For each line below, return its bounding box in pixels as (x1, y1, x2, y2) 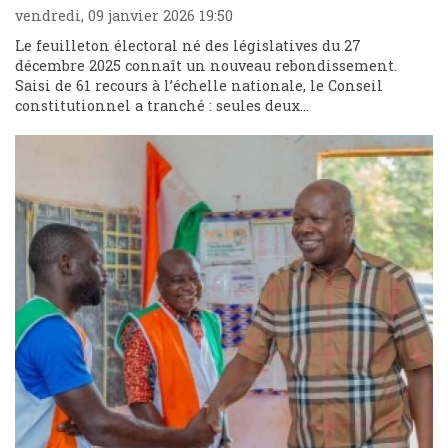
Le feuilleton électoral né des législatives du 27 (15, 36, 361, 56)
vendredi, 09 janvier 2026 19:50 (15, 6, 233, 26)
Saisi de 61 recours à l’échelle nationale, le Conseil (15, 76, 383, 96)
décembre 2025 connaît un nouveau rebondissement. (15, 56, 397, 76)
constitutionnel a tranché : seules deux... (15, 96, 309, 116)
